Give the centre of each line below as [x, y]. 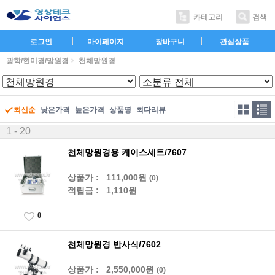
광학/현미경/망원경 [37, 61]
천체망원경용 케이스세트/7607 [127, 152]
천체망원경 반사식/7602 [114, 244]
